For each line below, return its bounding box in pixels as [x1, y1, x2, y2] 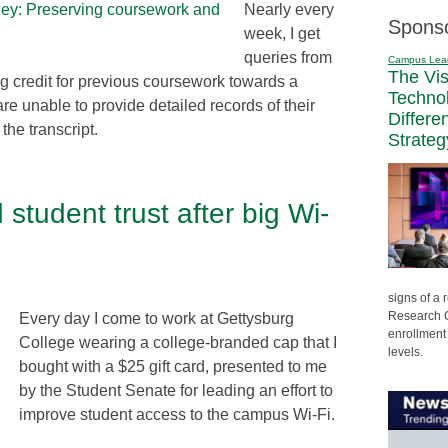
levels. [388, 344, 423, 359]
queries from [244, 48, 332, 66]
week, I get [244, 24, 320, 42]
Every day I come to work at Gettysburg [19, 309, 294, 327]
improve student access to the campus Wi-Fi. [19, 405, 335, 423]
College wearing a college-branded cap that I [19, 333, 337, 351]
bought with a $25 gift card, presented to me [19, 357, 327, 375]
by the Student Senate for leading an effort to [19, 381, 333, 399]
